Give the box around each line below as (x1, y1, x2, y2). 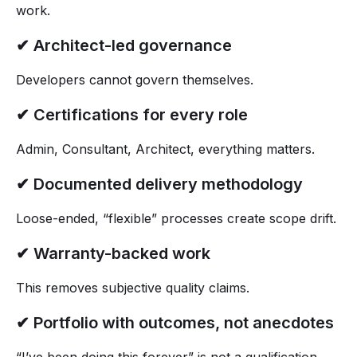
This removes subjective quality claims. (16, 280, 249, 296)
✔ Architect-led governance (16, 36, 232, 56)
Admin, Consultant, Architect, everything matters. (16, 141, 315, 158)
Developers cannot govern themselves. (16, 72, 253, 88)
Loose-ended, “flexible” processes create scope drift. (16, 210, 336, 227)
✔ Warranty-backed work (16, 244, 210, 264)
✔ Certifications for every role (16, 105, 248, 125)
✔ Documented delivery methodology (16, 175, 303, 194)
